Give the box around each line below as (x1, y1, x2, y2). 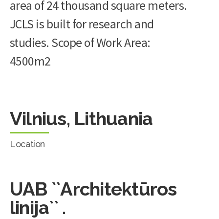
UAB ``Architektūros (10, 178, 177, 200)
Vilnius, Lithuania (10, 108, 153, 130)
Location (10, 139, 45, 149)
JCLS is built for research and (10, 16, 154, 32)
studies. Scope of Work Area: (10, 35, 151, 50)
